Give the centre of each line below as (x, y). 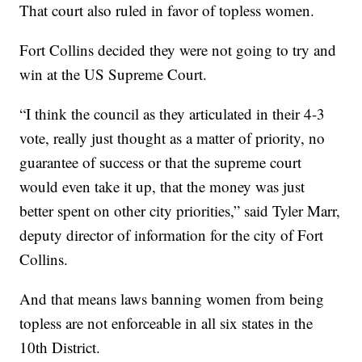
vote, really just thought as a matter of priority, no (173, 138)
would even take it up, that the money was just (162, 187)
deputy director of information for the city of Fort (172, 235)
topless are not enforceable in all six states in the (166, 323)
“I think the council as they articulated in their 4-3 (173, 114)
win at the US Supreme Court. (114, 74)
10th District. (60, 347)
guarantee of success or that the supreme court (161, 162)
